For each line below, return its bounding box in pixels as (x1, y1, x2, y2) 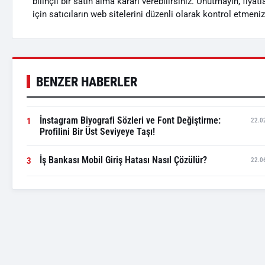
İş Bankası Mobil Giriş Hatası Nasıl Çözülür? (40, 154, 207, 166)
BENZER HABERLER (36, 75, 137, 89)
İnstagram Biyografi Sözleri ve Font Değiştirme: (40, 115, 221, 126)
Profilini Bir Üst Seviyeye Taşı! (40, 126, 155, 137)
